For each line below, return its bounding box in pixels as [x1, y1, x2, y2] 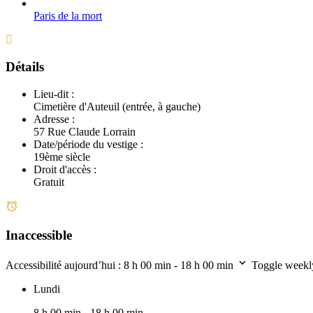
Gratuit [34, 175, 64, 188]
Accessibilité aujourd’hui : [6, 259, 124, 272]
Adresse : [34, 112, 75, 125]
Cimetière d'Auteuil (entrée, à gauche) [34, 100, 201, 112]
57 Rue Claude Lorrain [34, 125, 136, 138]
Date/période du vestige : [34, 138, 143, 150]
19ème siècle [34, 150, 90, 163]
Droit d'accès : [34, 163, 96, 175]
